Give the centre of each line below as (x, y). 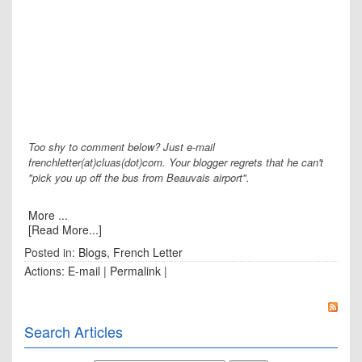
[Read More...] (65, 229)
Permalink (135, 271)
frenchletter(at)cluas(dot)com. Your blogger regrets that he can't (176, 162)
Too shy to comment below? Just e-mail (122, 147)
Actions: (46, 271)
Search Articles (74, 331)
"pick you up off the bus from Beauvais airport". (139, 177)
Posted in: (51, 252)
